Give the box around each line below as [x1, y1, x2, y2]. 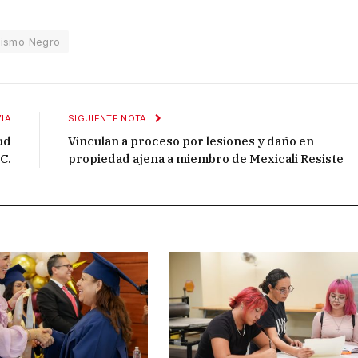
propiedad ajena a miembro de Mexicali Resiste [68, 150, 344, 166]
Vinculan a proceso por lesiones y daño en [68, 133, 314, 149]
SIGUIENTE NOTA [68, 112, 149, 124]
